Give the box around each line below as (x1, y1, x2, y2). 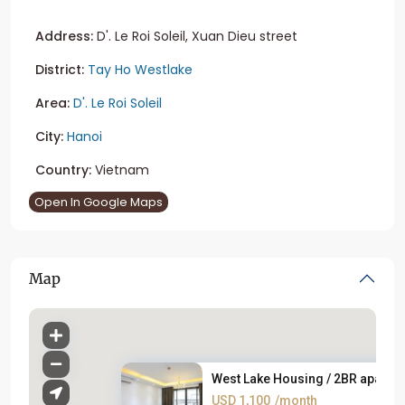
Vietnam (91, 160, 149, 179)
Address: (35, 26, 93, 45)
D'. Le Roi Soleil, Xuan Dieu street (93, 26, 297, 45)
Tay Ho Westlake (88, 60, 193, 79)
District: (35, 60, 84, 79)
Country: (35, 160, 91, 179)
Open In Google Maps (34, 193, 163, 211)
